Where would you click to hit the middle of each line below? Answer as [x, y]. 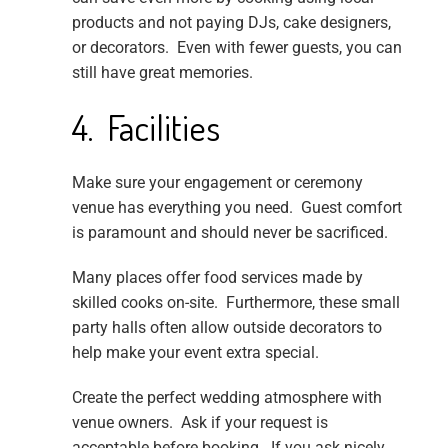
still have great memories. [162, 72]
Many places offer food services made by [217, 277]
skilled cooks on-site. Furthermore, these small [235, 302]
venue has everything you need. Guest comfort [236, 207]
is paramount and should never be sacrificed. [229, 232]
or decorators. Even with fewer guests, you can [236, 47]
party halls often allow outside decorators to [226, 327]
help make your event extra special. [195, 352]
